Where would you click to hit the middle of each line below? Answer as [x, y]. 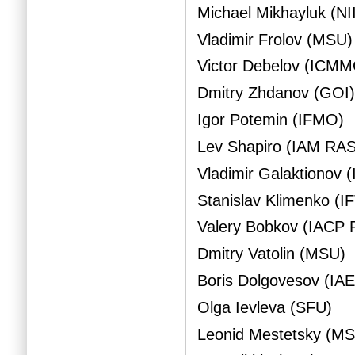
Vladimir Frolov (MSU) [275, 39]
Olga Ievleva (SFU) [265, 307]
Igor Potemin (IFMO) [271, 120]
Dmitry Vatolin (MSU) [272, 254]
